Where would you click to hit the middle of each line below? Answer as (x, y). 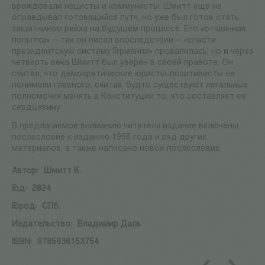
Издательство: (42, 225)
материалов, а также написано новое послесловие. (117, 149)
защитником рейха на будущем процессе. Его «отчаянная (129, 30)
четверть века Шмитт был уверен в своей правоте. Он (122, 63)
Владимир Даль (109, 225)
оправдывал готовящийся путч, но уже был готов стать (125, 18)
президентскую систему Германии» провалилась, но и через (132, 52)
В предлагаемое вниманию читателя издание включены (125, 127)
